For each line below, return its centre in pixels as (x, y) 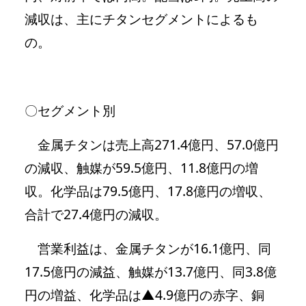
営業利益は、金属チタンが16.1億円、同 (148, 248)
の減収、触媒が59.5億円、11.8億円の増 (141, 167)
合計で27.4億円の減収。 (96, 214)
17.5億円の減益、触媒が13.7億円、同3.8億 (151, 271)
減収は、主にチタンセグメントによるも (141, 18)
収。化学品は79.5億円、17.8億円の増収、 (148, 191)
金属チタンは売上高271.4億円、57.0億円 (152, 144)
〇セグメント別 (70, 110)
